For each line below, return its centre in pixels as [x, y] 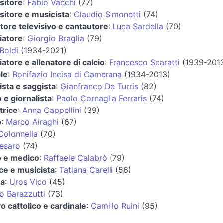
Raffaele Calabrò [75, 158]
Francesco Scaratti [144, 62]
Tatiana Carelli [86, 169]
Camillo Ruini [115, 205]
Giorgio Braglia [56, 38]
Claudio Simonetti [107, 14]
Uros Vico [28, 181]
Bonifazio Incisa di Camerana [67, 74]
